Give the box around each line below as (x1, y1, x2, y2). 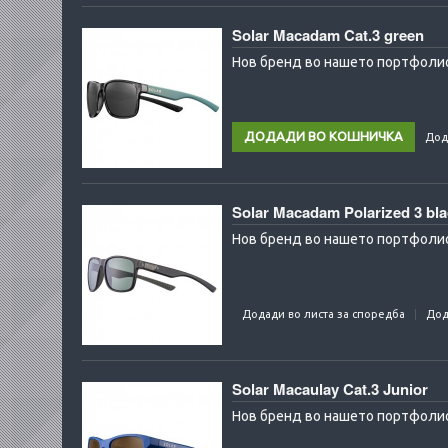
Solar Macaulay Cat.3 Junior (232, 378, 428, 400)
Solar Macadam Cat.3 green (232, 24, 424, 46)
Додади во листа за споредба (242, 308, 405, 320)
